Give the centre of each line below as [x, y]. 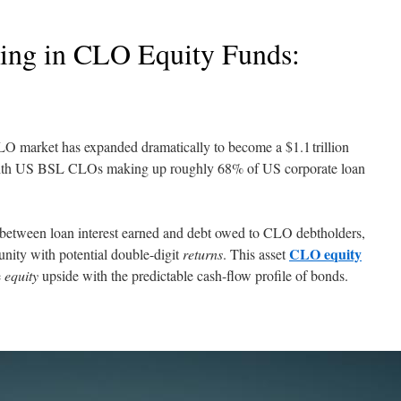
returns [203, 254]
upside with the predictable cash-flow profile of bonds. [193, 275]
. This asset [256, 254]
